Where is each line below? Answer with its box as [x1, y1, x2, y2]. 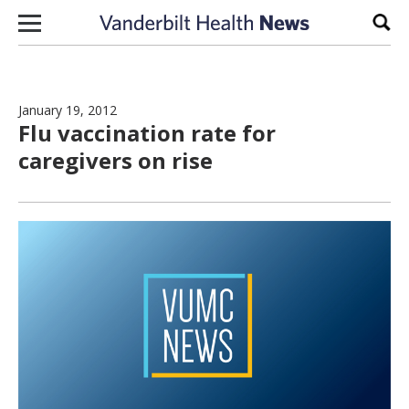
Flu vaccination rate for [18, 118, 276, 148]
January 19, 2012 [18, 101, 117, 119]
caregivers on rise [18, 145, 213, 175]
